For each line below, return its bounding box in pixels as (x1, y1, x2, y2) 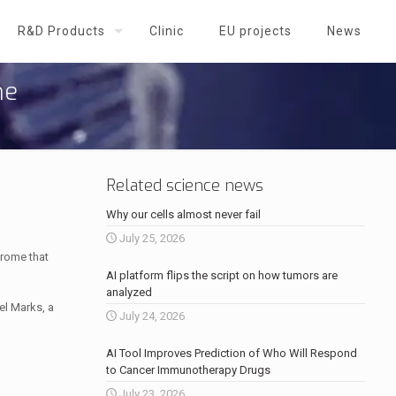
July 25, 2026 (118, 232, 185, 245)
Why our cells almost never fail (105, 208, 261, 221)
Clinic (149, 24, 184, 38)
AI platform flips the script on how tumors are (105, 269, 338, 282)
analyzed (105, 286, 152, 299)
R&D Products (18, 24, 105, 38)
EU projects (219, 24, 292, 38)
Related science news (105, 175, 263, 196)
